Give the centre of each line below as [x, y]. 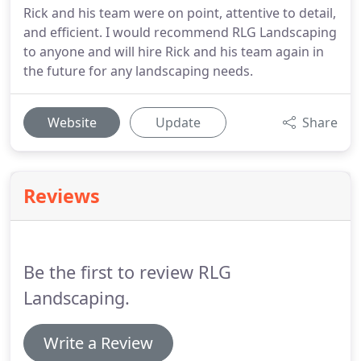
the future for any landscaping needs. [138, 71]
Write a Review [98, 343]
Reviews [62, 196]
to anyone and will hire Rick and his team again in [174, 52]
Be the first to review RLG [127, 272]
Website [72, 122]
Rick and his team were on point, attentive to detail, [180, 13]
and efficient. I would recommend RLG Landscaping [180, 32]
